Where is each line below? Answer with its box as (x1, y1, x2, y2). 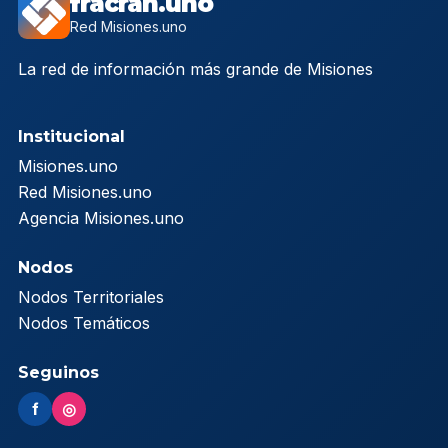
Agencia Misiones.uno (18, 208, 184, 229)
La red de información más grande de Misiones (18, 59, 373, 80)
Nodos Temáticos (18, 313, 150, 334)
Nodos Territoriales (18, 287, 164, 308)
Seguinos (18, 363, 99, 383)
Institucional (18, 127, 125, 147)
